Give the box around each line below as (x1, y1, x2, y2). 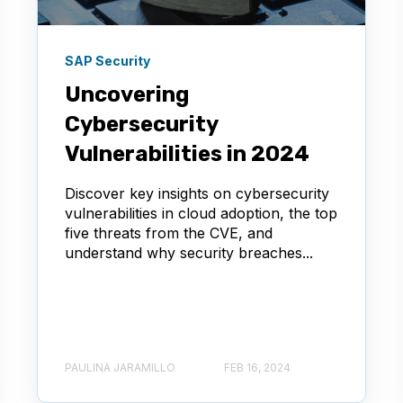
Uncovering (65, 82, 190, 108)
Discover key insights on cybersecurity (65, 184, 330, 203)
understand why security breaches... (65, 244, 314, 263)
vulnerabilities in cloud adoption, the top (65, 204, 338, 223)
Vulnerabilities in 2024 (65, 141, 310, 167)
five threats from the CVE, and (65, 224, 273, 243)
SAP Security (65, 53, 151, 69)
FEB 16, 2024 (224, 361, 291, 375)
